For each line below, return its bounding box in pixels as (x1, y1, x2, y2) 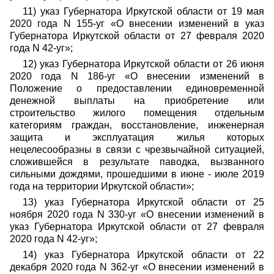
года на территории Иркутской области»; (10, 181, 194, 191)
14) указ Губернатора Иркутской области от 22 (22, 250, 264, 260)
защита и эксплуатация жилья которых (10, 132, 264, 143)
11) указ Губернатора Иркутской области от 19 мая (22, 6, 264, 17)
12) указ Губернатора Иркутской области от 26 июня (22, 59, 264, 69)
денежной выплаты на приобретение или (10, 95, 264, 106)
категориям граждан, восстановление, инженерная (10, 120, 264, 130)
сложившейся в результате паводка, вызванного (10, 157, 264, 167)
